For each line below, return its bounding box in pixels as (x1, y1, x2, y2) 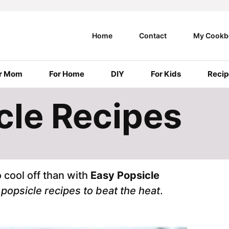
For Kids (151, 69, 181, 79)
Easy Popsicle (90, 169, 159, 181)
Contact (139, 31, 167, 40)
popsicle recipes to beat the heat (1, 185, 160, 197)
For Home (49, 69, 84, 79)
